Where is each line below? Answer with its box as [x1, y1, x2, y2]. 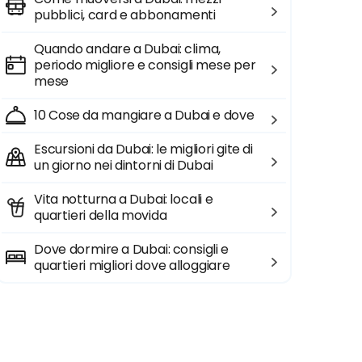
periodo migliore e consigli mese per [34, 56, 256, 74]
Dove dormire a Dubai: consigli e [34, 240, 229, 259]
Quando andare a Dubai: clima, [34, 40, 221, 58]
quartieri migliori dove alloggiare [34, 256, 230, 275]
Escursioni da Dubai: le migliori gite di [34, 140, 254, 158]
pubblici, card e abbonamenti [34, 6, 216, 24]
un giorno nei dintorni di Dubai [34, 156, 213, 175]
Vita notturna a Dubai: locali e [34, 190, 213, 208]
